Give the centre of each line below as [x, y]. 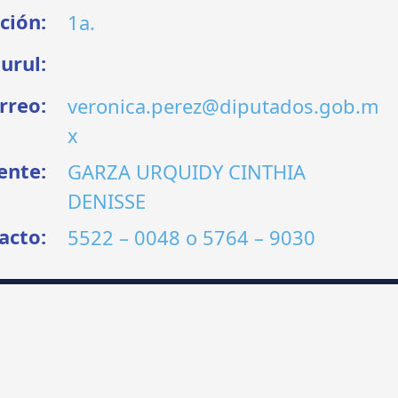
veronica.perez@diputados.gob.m [224, 105]
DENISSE [107, 200]
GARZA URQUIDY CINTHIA [187, 171]
